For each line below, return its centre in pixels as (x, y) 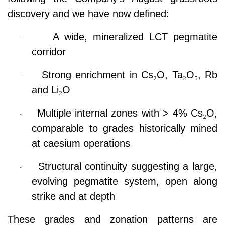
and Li (45, 90)
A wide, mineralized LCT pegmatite (135, 37)
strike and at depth (73, 196)
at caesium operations (81, 143)
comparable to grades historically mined (125, 128)
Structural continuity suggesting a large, (128, 166)
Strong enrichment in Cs (97, 75)
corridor (49, 52)
